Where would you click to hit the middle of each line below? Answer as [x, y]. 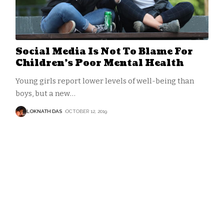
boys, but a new [42, 93]
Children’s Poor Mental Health [99, 63]
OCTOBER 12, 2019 [86, 111]
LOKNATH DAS [44, 111]
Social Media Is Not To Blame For [104, 51]
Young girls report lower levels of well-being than [104, 81]
